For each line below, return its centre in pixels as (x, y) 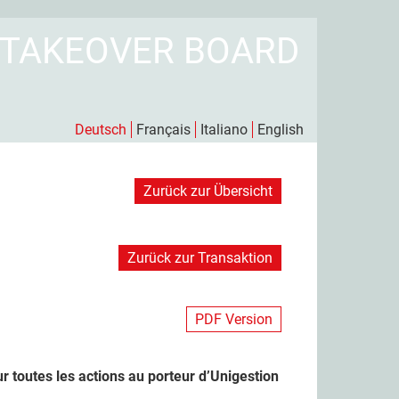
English (281, 130)
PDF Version (234, 319)
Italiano (224, 130)
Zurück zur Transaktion (200, 258)
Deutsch (101, 130)
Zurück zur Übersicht (208, 191)
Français (163, 130)
